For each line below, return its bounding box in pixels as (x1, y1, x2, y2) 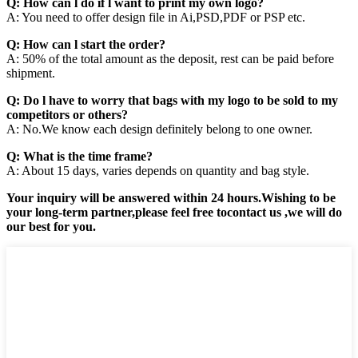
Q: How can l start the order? (6, 37, 165, 51)
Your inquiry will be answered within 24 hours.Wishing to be (6, 190, 336, 205)
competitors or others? (6, 107, 128, 121)
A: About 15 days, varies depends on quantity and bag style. (6, 163, 309, 177)
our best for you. (6, 219, 96, 233)
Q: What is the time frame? (6, 149, 153, 163)
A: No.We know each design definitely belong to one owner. (6, 121, 312, 136)
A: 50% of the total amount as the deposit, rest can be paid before (6, 51, 334, 66)
